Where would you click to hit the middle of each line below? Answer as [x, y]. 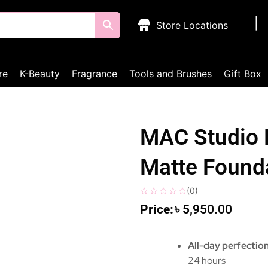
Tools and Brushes [170, 74]
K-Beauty [40, 74]
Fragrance [95, 74]
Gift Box [243, 74]
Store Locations [192, 25]
